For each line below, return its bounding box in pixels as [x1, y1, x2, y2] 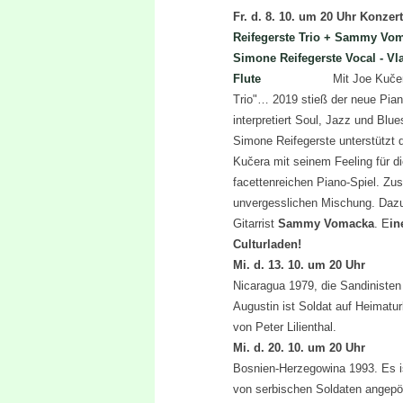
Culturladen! [232, 237, 301, 251]
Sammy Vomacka [277, 216, 374, 230]
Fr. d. [232, 9, 265, 23]
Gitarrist [232, 216, 278, 230]
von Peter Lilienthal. [232, 319, 336, 334]
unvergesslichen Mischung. [232, 195, 375, 210]
